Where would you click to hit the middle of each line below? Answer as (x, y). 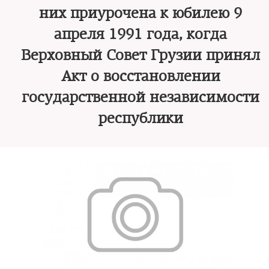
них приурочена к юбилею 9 (141, 13)
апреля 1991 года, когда (141, 34)
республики (141, 118)
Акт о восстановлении (141, 76)
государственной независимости (141, 97)
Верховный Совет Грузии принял (141, 55)
